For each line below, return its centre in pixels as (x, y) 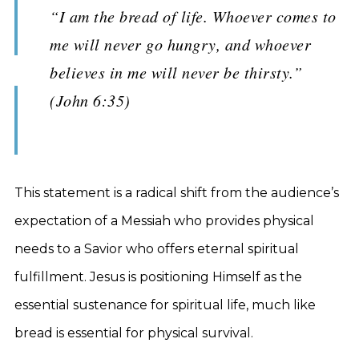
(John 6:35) (90, 100)
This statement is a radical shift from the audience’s (177, 193)
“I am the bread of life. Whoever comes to (193, 16)
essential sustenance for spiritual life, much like (165, 305)
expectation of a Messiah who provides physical (164, 221)
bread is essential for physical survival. (134, 333)
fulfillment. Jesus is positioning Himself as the (158, 277)
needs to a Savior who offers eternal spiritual (157, 249)
